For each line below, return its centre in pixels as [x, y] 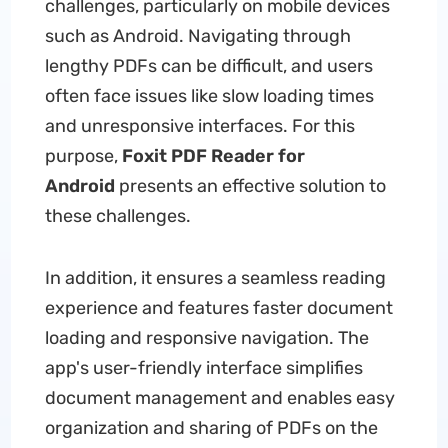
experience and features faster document [218, 308]
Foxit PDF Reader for [213, 156]
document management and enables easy [219, 398]
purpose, [83, 156]
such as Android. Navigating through [197, 36]
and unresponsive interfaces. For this [199, 126]
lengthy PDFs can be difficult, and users [208, 66]
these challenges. [117, 216]
